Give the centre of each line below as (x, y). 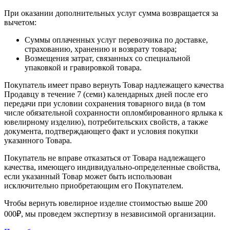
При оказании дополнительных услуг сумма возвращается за (111, 13)
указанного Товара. (38, 141)
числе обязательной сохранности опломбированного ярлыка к (113, 113)
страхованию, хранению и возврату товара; (101, 49)
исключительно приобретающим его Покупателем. (94, 186)
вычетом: (20, 23)
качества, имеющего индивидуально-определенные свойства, (112, 167)
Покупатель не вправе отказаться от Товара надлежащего (105, 158)
